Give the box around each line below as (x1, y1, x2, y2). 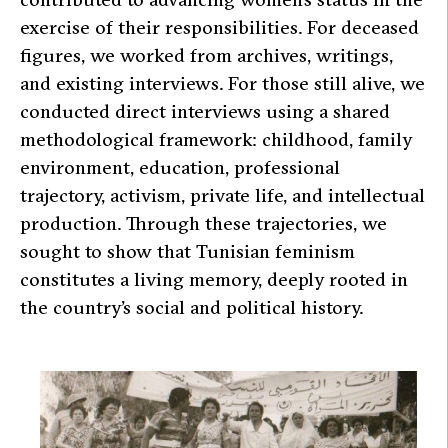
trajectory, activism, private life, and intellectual (20, 182, 425, 207)
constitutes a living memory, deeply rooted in (20, 266, 408, 291)
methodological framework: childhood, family (20, 126, 412, 151)
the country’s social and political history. (20, 294, 363, 319)
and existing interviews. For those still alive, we (20, 70, 425, 95)
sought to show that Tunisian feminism (20, 238, 355, 263)
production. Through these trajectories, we (20, 210, 387, 235)
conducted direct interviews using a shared (20, 98, 390, 123)
